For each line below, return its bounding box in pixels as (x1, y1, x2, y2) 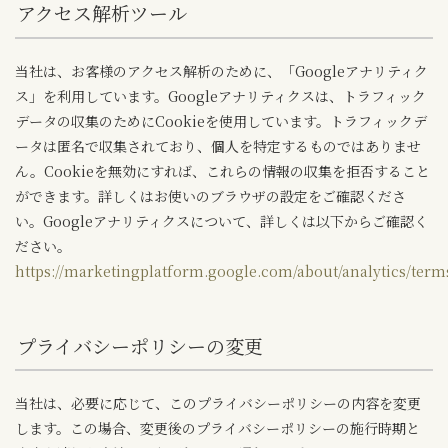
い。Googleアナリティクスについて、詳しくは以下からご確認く (15, 210, 428, 231)
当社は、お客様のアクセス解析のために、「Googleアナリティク (15, 60, 428, 81)
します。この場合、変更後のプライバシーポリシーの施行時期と (15, 418, 420, 439)
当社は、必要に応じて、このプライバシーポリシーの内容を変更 (15, 393, 421, 414)
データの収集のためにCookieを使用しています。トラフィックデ (15, 110, 427, 131)
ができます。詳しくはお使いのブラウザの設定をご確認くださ (15, 185, 406, 206)
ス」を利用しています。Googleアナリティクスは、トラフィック (15, 85, 426, 106)
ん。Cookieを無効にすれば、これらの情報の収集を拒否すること (15, 160, 430, 181)
